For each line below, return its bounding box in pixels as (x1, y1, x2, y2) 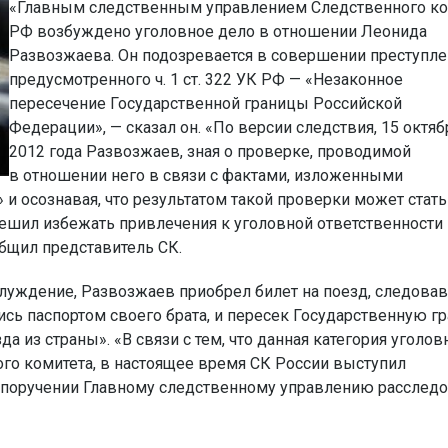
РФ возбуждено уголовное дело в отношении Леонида (9, 22, 427, 41)
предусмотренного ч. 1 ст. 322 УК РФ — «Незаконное (9, 70, 403, 89)
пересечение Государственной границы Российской (9, 94, 402, 113)
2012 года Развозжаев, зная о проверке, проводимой (9, 142, 411, 161)
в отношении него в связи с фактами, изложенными (9, 166, 403, 185)
